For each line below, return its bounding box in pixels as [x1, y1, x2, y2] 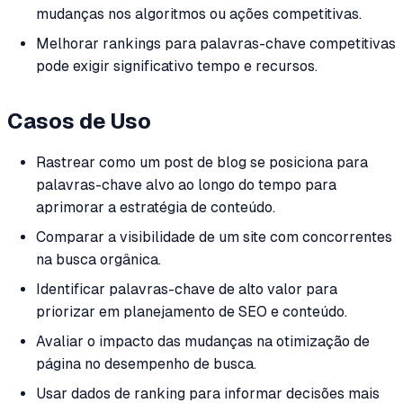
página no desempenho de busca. [36, 354, 256, 372]
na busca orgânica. [36, 250, 161, 268]
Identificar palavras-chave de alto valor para [36, 280, 337, 298]
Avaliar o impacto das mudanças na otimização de [36, 332, 370, 350]
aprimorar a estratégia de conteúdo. [36, 198, 275, 216]
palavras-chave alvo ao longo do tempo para [36, 175, 336, 193]
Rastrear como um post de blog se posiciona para [36, 153, 368, 171]
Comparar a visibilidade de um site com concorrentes [36, 228, 392, 246]
